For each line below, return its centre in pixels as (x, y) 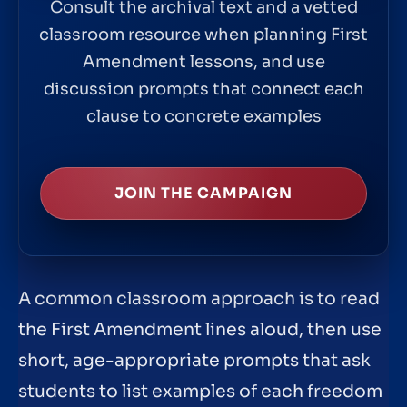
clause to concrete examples (203, 116)
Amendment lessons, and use (203, 61)
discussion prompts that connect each (203, 89)
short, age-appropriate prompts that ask (194, 361)
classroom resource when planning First (203, 34)
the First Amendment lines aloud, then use (200, 330)
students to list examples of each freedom (200, 392)
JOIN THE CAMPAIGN (203, 193)
